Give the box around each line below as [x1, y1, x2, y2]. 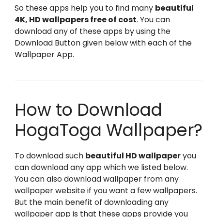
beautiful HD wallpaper [85, 150, 181, 161]
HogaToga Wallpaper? [15, 118, 202, 142]
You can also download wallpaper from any [15, 173, 179, 185]
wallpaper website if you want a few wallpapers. [15, 185, 197, 196]
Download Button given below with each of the [15, 37, 192, 48]
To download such [15, 150, 85, 161]
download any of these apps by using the [15, 26, 170, 37]
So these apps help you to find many [15, 2, 155, 14]
